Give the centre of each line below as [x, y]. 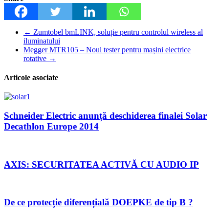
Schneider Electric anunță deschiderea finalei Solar [105, 116]
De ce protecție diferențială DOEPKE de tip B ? [99, 202]
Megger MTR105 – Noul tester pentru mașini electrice [107, 49]
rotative [36, 58]
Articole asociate [31, 78]
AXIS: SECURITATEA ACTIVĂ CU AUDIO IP [101, 164]
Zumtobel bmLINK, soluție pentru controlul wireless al [117, 32]
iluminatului [42, 41]
